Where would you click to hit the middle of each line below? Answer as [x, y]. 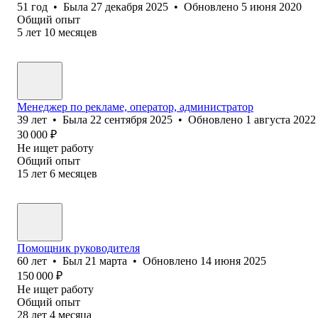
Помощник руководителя [78, 248]
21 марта [106, 261]
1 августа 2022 [281, 119]
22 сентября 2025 [131, 119]
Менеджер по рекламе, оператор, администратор [135, 106]
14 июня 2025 [233, 261]
